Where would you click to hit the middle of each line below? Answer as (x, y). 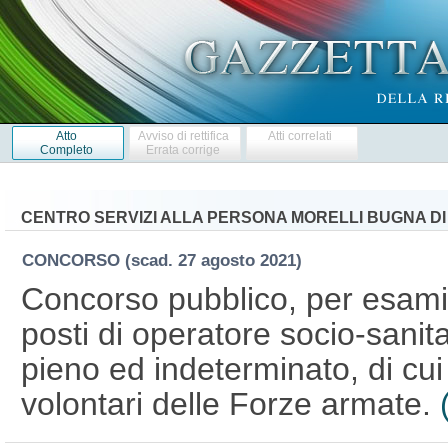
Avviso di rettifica (183, 135)
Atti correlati (300, 135)
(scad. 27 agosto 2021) (218, 260)
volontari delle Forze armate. (230, 403)
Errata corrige (183, 149)
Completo (66, 149)
